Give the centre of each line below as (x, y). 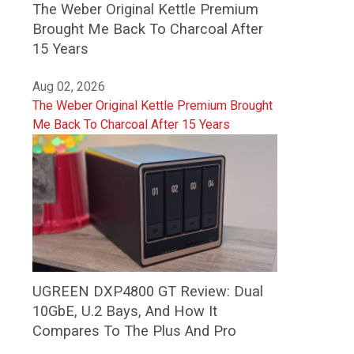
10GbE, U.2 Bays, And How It (125, 311)
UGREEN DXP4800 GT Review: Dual (148, 292)
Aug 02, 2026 (69, 86)
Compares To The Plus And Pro (134, 331)
